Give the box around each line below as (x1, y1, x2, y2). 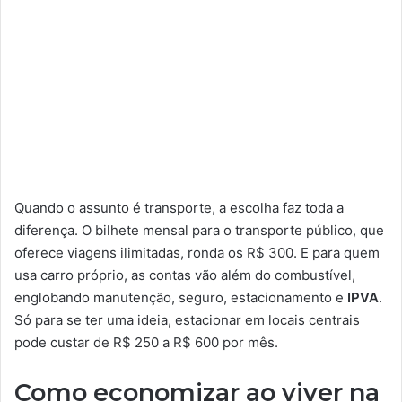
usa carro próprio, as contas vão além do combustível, (14, 267, 355, 284)
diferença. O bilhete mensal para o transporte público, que (14, 222, 384, 239)
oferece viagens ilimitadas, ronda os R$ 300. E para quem (14, 244, 380, 261)
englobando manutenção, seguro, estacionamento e (14, 289, 347, 306)
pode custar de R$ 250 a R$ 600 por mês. (14, 334, 278, 351)
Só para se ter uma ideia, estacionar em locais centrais (14, 311, 360, 328)
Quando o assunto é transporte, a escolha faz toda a (14, 199, 344, 216)
